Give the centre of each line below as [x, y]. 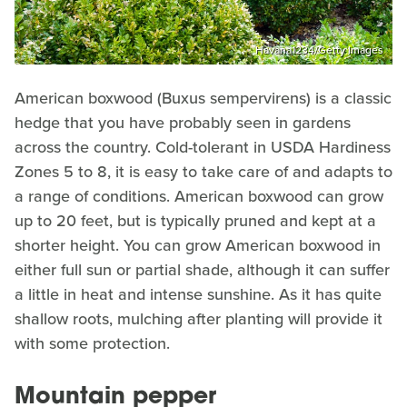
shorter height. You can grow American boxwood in [198, 246]
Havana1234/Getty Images [319, 50]
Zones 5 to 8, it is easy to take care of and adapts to [203, 172]
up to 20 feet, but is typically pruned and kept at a [195, 221]
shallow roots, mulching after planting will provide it [199, 319]
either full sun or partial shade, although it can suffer [202, 270]
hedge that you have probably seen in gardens [183, 123]
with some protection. [94, 344]
